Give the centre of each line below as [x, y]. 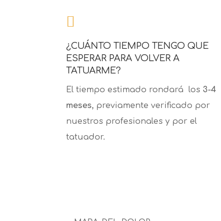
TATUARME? [94, 71]
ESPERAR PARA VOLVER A [123, 58]
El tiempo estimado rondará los [135, 90]
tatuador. [86, 137]
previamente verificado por [153, 106]
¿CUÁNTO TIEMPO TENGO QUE [138, 46]
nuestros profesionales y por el [132, 122]
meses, [81, 106]
